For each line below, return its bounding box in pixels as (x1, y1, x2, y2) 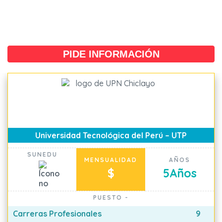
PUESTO (93, 194, 125, 201)
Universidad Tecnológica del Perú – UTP (35, 130, 187, 140)
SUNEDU (27, 151, 57, 158)
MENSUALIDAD (84, 156, 137, 164)
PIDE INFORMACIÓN (62, 49, 160, 59)
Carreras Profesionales (13, 209, 102, 219)
